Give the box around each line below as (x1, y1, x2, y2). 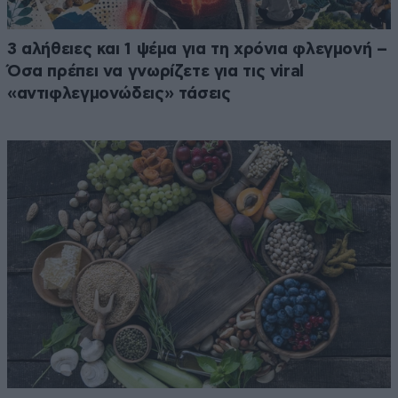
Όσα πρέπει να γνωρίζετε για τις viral (7, 63, 304, 81)
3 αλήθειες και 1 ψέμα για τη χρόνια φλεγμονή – (7, 41, 387, 59)
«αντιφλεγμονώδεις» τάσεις (7, 85, 231, 103)
